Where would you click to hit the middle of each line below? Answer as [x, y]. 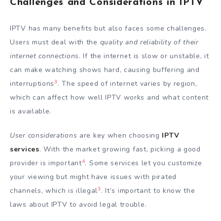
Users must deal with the [55, 42]
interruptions [32, 84]
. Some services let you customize [144, 163]
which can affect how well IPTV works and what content [110, 98]
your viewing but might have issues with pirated [93, 177]
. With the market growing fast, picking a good [120, 149]
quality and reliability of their [149, 42]
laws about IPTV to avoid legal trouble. [78, 205]
